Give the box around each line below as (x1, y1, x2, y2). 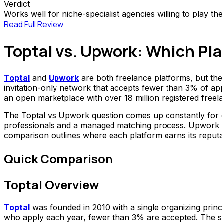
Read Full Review (4, 18, 63, 30)
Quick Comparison (4, 150, 112, 166)
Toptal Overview (4, 176, 99, 193)
